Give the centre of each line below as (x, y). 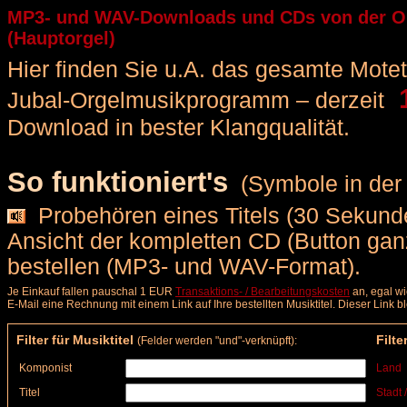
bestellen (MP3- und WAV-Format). (184, 267)
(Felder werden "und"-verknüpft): (217, 341)
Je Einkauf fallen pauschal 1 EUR (91, 292)
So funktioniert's (118, 182)
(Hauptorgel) (61, 38)
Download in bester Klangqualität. (179, 128)
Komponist (41, 368)
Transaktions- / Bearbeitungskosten (263, 292)
